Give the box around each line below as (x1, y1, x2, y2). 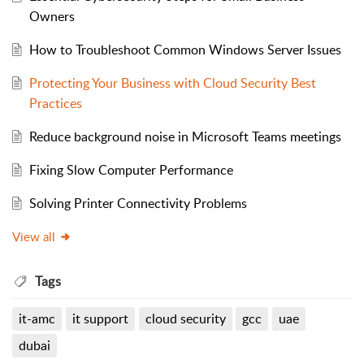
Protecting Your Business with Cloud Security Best (28, 73, 316, 92)
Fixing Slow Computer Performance (28, 160, 233, 179)
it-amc (19, 309, 55, 327)
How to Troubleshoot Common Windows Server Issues (28, 40, 341, 58)
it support (71, 309, 128, 327)
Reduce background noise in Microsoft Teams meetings (28, 127, 341, 145)
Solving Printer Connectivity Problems (28, 193, 247, 212)
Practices (28, 93, 82, 112)
